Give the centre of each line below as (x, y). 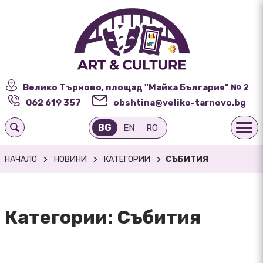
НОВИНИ (70, 159)
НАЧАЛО (21, 159)
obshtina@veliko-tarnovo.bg (180, 103)
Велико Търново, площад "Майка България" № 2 (136, 87)
